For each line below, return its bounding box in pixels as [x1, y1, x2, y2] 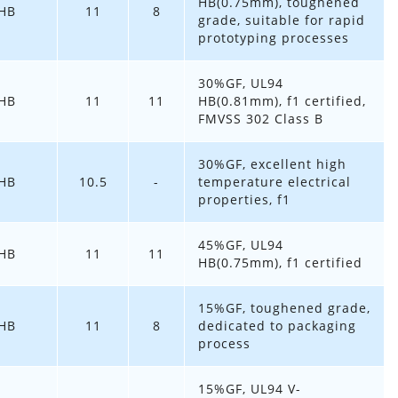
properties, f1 [198, 191, 291, 209]
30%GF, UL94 [198, 75, 283, 92]
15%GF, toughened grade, [198, 299, 370, 317]
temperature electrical [198, 173, 351, 191]
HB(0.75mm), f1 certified [198, 254, 362, 272]
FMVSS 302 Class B [198, 110, 323, 128]
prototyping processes [198, 29, 349, 47]
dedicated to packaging [198, 317, 356, 335]
